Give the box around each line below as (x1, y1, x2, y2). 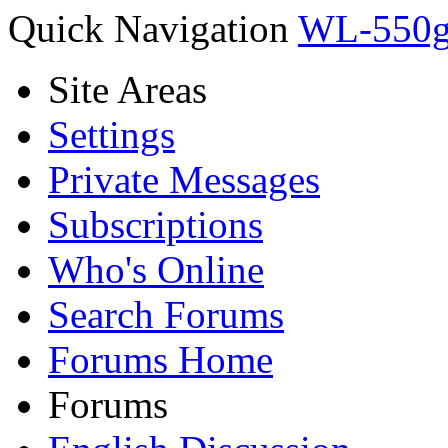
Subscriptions (48, 203, 263, 247)
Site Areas (48, 68, 207, 112)
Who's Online (48, 248, 264, 292)
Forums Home (48, 338, 273, 382)
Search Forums (48, 293, 284, 337)
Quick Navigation (8, 7, 289, 51)
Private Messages (48, 158, 320, 202)
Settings (48, 113, 175, 157)
